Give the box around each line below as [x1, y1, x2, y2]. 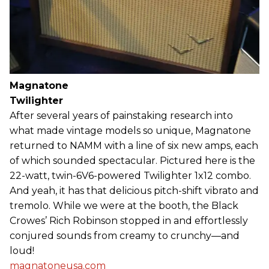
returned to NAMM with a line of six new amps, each [10, 139, 258, 151]
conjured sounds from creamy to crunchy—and [10, 229, 240, 241]
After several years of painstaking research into [10, 109, 233, 121]
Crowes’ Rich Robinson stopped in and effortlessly [10, 214, 248, 226]
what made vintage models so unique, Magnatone [10, 124, 251, 136]
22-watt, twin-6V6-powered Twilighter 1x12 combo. [10, 169, 251, 181]
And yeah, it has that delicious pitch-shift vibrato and [10, 184, 259, 196]
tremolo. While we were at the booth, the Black [10, 199, 238, 211]
